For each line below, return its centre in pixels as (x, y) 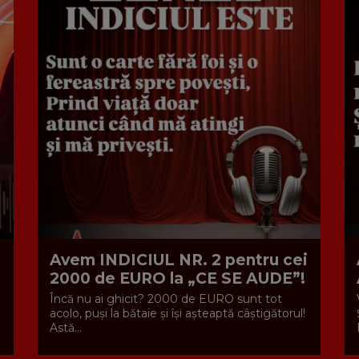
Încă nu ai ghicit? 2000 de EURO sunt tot (165, 299)
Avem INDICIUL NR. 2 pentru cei (178, 260)
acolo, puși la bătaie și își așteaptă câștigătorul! (177, 313)
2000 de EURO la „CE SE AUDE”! (177, 278)
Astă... (65, 328)
